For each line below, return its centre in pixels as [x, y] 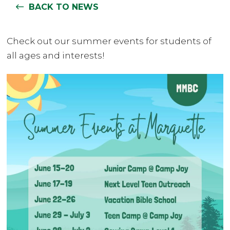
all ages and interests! [56, 55]
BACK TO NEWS [64, 7]
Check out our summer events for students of [109, 41]
